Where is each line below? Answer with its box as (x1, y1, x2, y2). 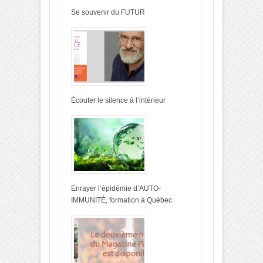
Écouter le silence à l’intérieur (71, 96, 166, 104)
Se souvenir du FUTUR (71, 8, 145, 16)
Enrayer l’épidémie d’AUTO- (71, 184, 161, 193)
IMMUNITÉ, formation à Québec (71, 195, 172, 204)
